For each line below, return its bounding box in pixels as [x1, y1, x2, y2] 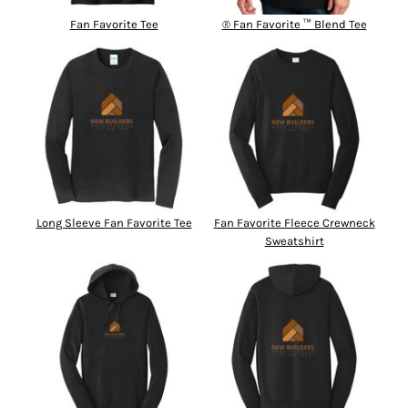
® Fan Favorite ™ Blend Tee [221, 17, 367, 31]
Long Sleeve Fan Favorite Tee [36, 216, 192, 229]
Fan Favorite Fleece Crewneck [213, 216, 375, 229]
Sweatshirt [264, 234, 324, 248]
